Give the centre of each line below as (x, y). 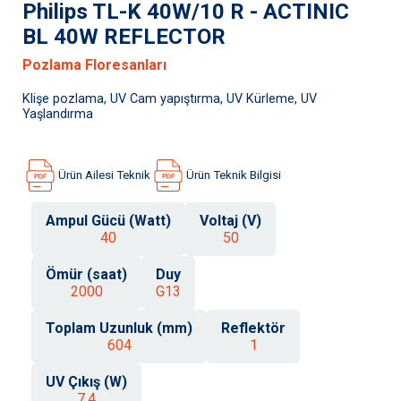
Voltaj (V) (230, 220)
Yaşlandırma (58, 114)
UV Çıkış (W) (86, 381)
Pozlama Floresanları (94, 64)
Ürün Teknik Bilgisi (234, 175)
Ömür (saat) (86, 274)
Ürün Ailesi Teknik (104, 175)
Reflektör (253, 328)
